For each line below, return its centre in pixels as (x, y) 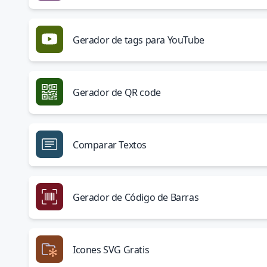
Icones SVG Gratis (111, 250)
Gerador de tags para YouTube (139, 40)
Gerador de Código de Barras (136, 197)
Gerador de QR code (117, 92)
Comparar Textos (110, 145)
